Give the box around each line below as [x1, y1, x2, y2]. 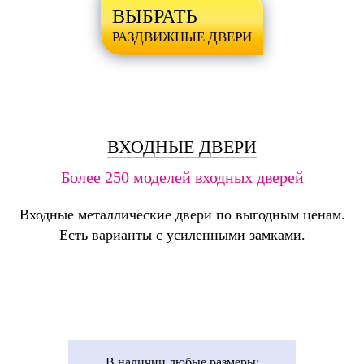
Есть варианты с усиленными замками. [58, 226, 305, 243]
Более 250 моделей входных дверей [60, 167, 304, 186]
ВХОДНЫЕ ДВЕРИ [107, 136, 257, 157]
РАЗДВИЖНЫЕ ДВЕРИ [112, 28, 252, 45]
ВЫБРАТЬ [112, 5, 197, 27]
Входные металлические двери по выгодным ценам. [19, 206, 345, 223]
